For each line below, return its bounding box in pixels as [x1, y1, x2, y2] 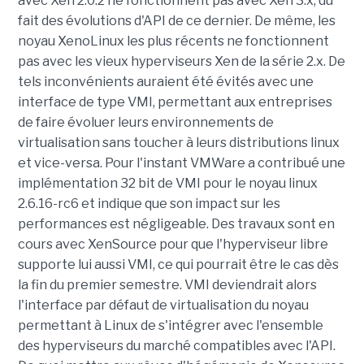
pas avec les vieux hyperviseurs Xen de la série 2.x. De [17, 54, 345, 69]
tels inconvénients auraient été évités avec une [17, 74, 314, 89]
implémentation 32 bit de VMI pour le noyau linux [17, 175, 318, 191]
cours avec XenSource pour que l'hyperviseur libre [17, 236, 328, 252]
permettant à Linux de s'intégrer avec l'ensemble [17, 318, 323, 333]
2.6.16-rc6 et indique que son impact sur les [17, 196, 280, 211]
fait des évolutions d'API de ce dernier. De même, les [17, 13, 336, 28]
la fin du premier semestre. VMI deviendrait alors [17, 277, 317, 292]
